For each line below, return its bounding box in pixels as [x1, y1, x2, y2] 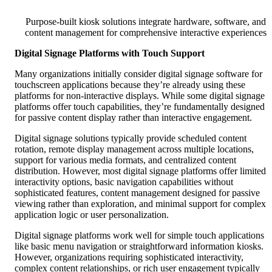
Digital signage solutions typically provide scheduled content [15, 133, 246, 144]
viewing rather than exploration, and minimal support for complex [15, 199, 266, 209]
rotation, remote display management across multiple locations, [15, 144, 254, 155]
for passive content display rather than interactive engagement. [15, 112, 252, 123]
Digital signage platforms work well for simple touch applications [15, 230, 264, 241]
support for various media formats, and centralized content [15, 155, 236, 166]
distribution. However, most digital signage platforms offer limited [15, 166, 266, 177]
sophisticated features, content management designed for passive [15, 188, 260, 199]
